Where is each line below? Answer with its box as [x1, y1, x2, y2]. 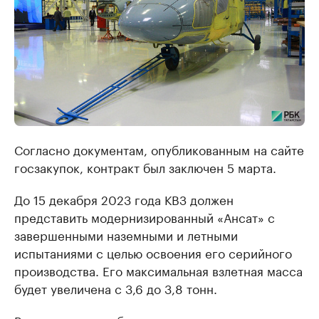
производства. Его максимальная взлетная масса [14, 261, 303, 279]
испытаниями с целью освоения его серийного [14, 243, 292, 261]
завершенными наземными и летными [14, 225, 238, 244]
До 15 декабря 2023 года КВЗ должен [14, 189, 234, 208]
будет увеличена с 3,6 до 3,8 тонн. [14, 278, 217, 297]
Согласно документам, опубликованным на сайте [14, 140, 304, 158]
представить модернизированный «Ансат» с [14, 207, 275, 226]
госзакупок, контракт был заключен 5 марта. [14, 157, 276, 176]
